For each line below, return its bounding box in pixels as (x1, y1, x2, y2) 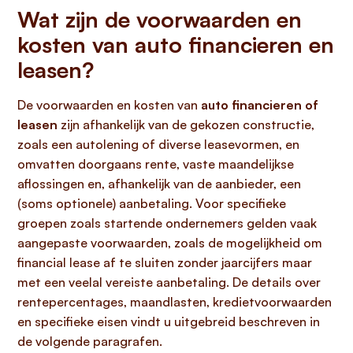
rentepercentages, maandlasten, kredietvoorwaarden (17, 294, 332, 310)
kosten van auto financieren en (17, 31, 334, 58)
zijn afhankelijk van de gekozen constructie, (58, 117, 314, 132)
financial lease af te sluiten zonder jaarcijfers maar (17, 255, 312, 270)
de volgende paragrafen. (17, 333, 162, 349)
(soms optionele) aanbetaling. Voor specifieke (17, 195, 286, 211)
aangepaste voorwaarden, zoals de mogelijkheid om (17, 235, 322, 251)
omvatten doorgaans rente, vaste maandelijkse (17, 156, 294, 172)
